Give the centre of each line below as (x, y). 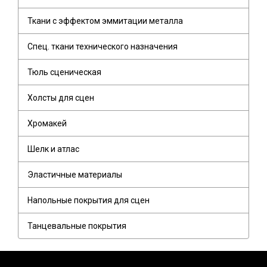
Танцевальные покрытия (77, 226)
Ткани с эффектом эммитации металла (105, 21)
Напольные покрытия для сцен (89, 201)
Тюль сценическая (64, 72)
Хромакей (47, 124)
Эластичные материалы (75, 175)
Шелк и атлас (53, 149)
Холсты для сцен (61, 98)
